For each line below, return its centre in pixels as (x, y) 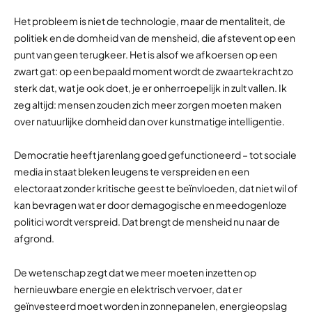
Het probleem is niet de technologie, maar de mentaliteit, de (150, 21)
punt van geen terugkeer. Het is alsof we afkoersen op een (146, 54)
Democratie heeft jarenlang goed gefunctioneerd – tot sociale (155, 155)
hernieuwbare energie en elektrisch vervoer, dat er (128, 289)
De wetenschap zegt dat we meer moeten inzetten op (135, 272)
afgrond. (34, 238)
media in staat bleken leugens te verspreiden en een (132, 171)
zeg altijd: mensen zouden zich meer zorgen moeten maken (148, 104)
